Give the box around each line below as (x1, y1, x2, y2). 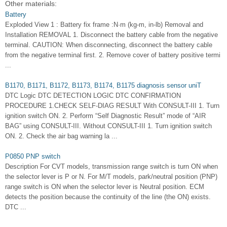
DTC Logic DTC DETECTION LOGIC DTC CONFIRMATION (5, 92, 181, 99)
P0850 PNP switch (5, 153, 60, 160)
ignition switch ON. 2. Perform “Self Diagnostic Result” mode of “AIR (5, 112, 206, 120)
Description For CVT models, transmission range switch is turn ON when (5, 163, 218, 170)
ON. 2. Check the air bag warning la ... (5, 132, 118, 140)
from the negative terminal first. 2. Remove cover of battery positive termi (5, 51, 220, 59)
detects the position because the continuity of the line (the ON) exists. (5, 193, 211, 201)
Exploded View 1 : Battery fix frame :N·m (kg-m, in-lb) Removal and (5, 21, 203, 28)
